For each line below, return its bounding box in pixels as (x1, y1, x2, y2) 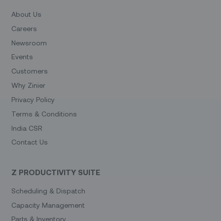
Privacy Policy (11, 95, 55, 104)
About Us (11, 9, 42, 18)
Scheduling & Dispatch (11, 186, 86, 195)
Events (11, 52, 34, 61)
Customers (11, 67, 48, 75)
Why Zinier (11, 81, 46, 90)
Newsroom (11, 38, 47, 47)
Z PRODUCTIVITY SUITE (11, 167, 101, 177)
